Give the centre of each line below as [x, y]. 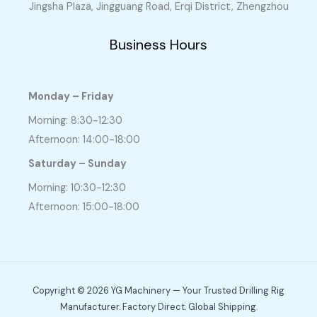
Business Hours [158, 44]
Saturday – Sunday [77, 164]
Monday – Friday [71, 96]
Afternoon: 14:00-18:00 [84, 139]
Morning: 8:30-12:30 [75, 120]
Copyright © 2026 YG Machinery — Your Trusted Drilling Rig [158, 290]
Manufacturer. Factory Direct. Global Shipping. [158, 306]
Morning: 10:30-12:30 [77, 188]
